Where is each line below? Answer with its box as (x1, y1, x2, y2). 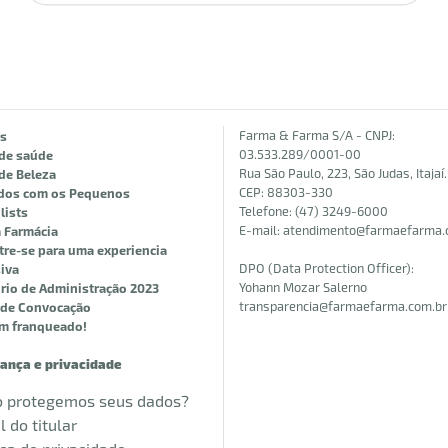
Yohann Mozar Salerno (239, 279, 367, 295)
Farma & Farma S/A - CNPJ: (239, 127, 395, 143)
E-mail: (239, 222, 283, 238)
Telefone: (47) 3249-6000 (239, 203, 388, 219)
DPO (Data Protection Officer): (239, 260, 414, 276)
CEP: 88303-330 (239, 184, 333, 200)
